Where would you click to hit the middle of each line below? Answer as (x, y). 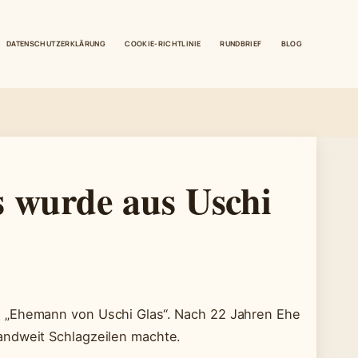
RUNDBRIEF (241, 43)
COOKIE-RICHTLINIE (163, 43)
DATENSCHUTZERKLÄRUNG (56, 43)
